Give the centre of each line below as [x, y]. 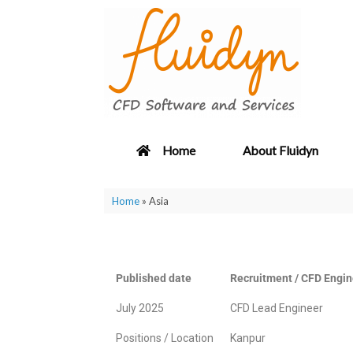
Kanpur [248, 338]
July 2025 [140, 308]
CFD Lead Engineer [277, 308]
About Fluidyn [281, 150]
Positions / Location [165, 338]
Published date [154, 278]
